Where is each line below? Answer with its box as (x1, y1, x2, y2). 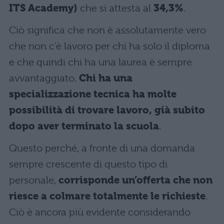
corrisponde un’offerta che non (58, 174, 212, 186)
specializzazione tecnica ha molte (9, 88, 176, 100)
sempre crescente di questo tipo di (9, 158, 167, 170)
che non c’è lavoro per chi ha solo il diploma (9, 40, 210, 52)
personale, (9, 174, 58, 186)
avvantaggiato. (9, 72, 79, 84)
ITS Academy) (9, 2, 77, 14)
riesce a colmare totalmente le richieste (9, 190, 205, 202)
